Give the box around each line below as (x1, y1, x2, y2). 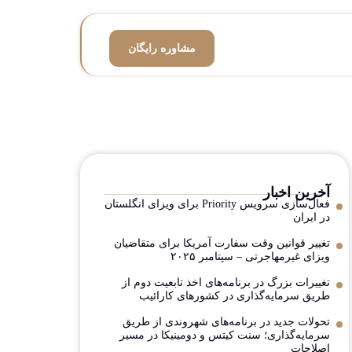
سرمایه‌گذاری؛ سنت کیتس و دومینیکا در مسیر (119, 329, 330, 342)
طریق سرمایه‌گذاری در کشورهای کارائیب (139, 290, 330, 302)
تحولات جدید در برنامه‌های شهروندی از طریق (123, 316, 330, 328)
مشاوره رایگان (128, 42, 196, 55)
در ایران (293, 211, 330, 224)
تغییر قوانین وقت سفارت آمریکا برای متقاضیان (114, 237, 330, 250)
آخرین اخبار (263, 185, 330, 201)
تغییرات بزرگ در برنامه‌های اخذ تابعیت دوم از (122, 277, 330, 289)
